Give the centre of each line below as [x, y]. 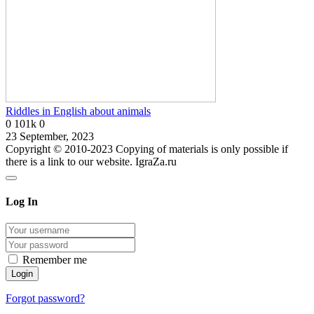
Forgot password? [45, 299]
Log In [22, 202]
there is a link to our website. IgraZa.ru [91, 161]
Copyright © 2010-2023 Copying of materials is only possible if [147, 149]
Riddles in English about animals [78, 111]
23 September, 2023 [50, 136]
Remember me [55, 260]
